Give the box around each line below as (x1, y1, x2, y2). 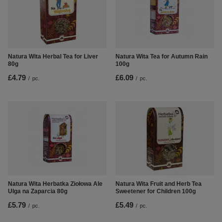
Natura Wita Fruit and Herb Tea (115, 180, 202, 188)
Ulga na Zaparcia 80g (8, 188, 67, 195)
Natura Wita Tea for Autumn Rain (115, 53, 208, 60)
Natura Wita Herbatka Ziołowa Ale (8, 180, 103, 188)
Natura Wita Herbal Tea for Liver (8, 53, 98, 60)
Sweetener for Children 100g (115, 188, 196, 195)
